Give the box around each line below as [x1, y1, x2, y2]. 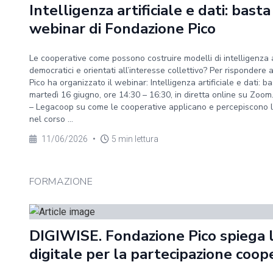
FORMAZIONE [29, 175, 93, 188]
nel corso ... [29, 113, 73, 125]
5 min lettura [112, 134, 158, 144]
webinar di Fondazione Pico [29, 19, 216, 38]
